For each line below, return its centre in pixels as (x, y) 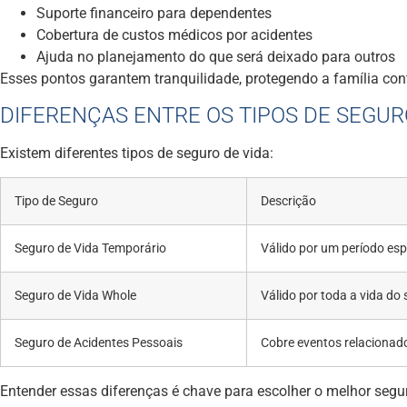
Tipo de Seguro (56, 202)
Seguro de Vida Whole (75, 296)
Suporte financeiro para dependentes (154, 13)
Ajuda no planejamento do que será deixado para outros (216, 56)
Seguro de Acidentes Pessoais (99, 343)
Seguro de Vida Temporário (90, 249)
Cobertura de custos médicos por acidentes (174, 35)
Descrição (288, 202)
